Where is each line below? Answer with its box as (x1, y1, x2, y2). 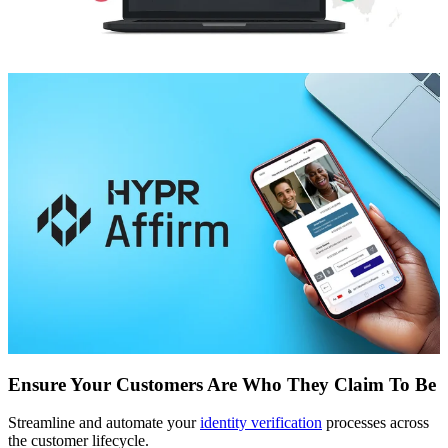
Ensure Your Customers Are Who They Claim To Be (8, 373, 436, 395)
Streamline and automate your (8, 414, 200, 432)
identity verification (200, 414, 322, 432)
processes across (322, 414, 429, 432)
